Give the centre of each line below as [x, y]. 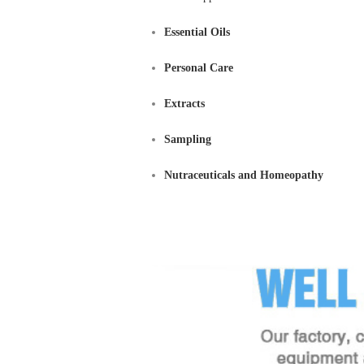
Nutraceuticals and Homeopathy [244, 175]
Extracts [184, 104]
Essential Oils [197, 32]
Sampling [188, 139]
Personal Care [199, 68]
